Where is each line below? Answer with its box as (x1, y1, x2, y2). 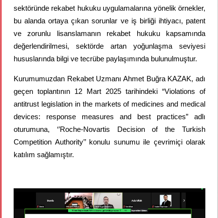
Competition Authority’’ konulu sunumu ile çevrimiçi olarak (14, 138, 205, 146)
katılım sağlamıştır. (14, 150, 74, 159)
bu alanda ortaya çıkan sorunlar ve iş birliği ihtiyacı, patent (14, 17, 205, 25)
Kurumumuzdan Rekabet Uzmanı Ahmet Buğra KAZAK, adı (14, 74, 205, 83)
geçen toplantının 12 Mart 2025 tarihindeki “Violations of (14, 87, 205, 95)
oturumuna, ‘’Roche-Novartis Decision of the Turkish (14, 125, 205, 133)
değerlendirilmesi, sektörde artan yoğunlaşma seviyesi (14, 42, 205, 50)
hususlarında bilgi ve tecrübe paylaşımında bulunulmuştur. (14, 54, 199, 63)
